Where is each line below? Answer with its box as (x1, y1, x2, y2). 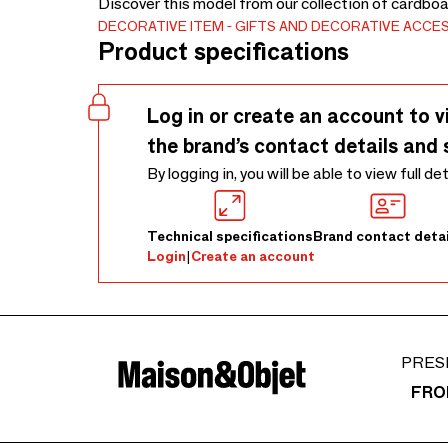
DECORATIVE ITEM (98, 17, 224, 35)
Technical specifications (147, 227, 313, 245)
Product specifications (98, 37, 349, 66)
